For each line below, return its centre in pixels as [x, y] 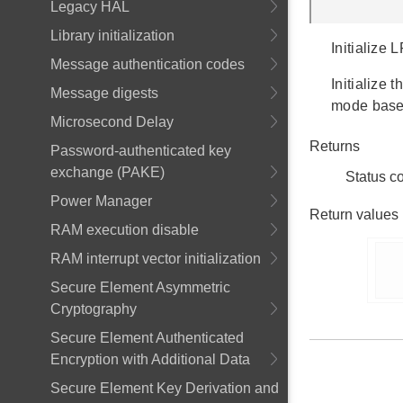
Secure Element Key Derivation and [165, 388]
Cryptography [94, 309]
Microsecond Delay [112, 122]
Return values [354, 215]
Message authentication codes [148, 64]
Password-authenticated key [141, 151]
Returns [335, 146]
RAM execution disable [125, 230]
